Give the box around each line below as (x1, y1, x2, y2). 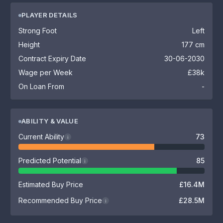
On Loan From (18, 82, 64, 91)
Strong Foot (18, 26, 57, 35)
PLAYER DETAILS (21, 11, 78, 19)
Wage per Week (18, 68, 73, 77)
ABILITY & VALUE (21, 117, 78, 125)
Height (18, 40, 40, 49)
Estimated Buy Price (18, 180, 83, 189)
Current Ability (18, 132, 64, 141)
